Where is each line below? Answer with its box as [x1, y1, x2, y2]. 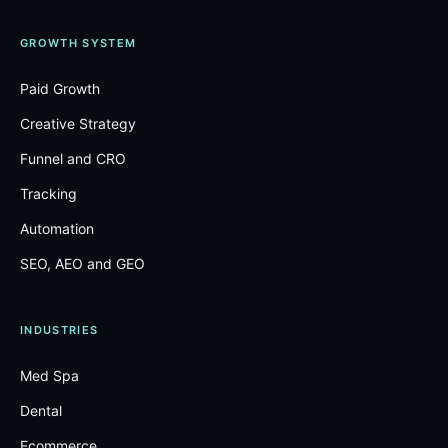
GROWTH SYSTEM [20, 36, 137, 50]
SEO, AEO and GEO [20, 255, 145, 272]
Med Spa [20, 367, 79, 384]
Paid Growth [20, 80, 100, 97]
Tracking [20, 185, 77, 202]
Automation [20, 220, 94, 237]
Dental [20, 402, 62, 419]
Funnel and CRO [20, 150, 126, 167]
